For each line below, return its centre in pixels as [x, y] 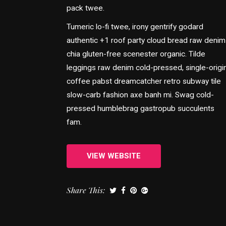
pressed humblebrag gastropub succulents [140, 108]
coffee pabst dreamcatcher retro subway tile [144, 81]
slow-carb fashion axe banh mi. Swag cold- [140, 95]
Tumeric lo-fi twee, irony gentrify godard [135, 27]
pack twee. [86, 8]
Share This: [86, 190]
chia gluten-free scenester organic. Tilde [136, 54]
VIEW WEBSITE [114, 156]
